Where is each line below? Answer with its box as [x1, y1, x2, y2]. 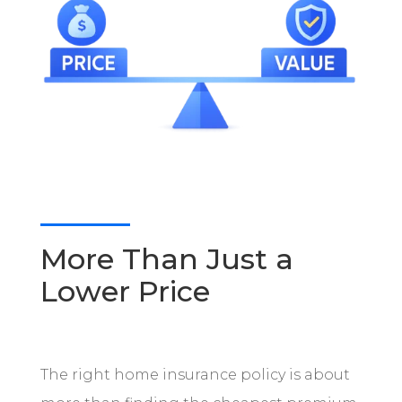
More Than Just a [39, 240, 293, 276]
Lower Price [39, 273, 210, 309]
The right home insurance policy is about [39, 365, 350, 383]
